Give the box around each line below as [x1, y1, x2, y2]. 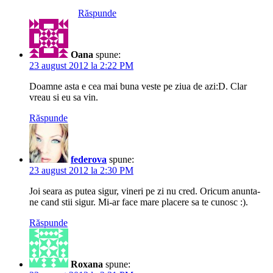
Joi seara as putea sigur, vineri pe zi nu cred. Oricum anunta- [29, 185, 260, 196]
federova [71, 154, 107, 165]
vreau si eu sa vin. [29, 91, 98, 102]
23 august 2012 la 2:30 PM [29, 165, 133, 175]
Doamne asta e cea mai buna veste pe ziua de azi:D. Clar [29, 80, 247, 91]
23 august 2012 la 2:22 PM [29, 60, 133, 71]
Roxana [71, 258, 103, 269]
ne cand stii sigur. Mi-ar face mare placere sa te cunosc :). [29, 196, 248, 207]
